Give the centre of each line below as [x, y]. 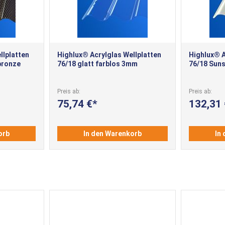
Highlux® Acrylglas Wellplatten [109, 54]
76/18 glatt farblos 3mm [97, 64]
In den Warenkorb [112, 134]
